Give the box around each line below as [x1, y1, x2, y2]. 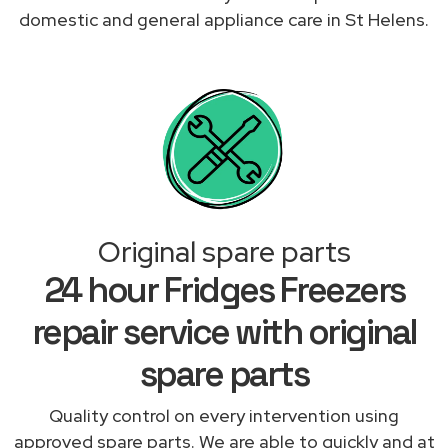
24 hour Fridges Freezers [43, 267, 405, 312]
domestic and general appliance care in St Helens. [19, 7, 429, 31]
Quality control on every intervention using [49, 403, 399, 427]
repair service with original [31, 309, 417, 354]
